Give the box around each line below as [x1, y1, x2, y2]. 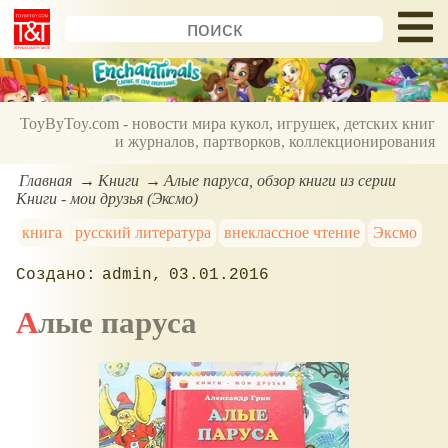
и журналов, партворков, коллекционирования [115, 133, 436, 151]
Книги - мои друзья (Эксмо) [16, 189, 198, 207]
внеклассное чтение [223, 223, 360, 241]
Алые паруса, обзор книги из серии [164, 171, 397, 189]
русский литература [75, 223, 212, 241]
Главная [19, 171, 73, 189]
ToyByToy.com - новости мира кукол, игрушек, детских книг [20, 115, 436, 133]
